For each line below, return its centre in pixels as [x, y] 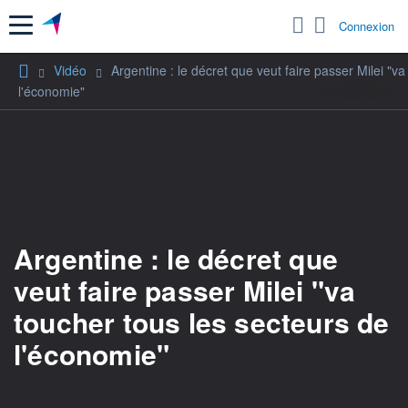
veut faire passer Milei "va [185, 290]
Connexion [367, 26]
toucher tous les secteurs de [202, 321]
